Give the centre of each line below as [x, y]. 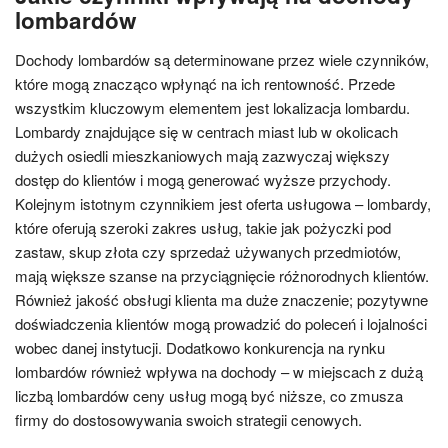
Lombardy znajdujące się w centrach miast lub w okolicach [206, 131]
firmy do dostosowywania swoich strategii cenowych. [188, 419]
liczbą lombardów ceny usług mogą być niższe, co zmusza [209, 395]
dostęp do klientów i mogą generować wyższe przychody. [203, 179]
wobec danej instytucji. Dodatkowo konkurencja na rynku [200, 347]
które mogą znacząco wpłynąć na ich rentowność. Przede [205, 83]
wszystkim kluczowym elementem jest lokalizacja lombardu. [212, 107]
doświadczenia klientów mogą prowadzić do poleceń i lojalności [221, 323]
